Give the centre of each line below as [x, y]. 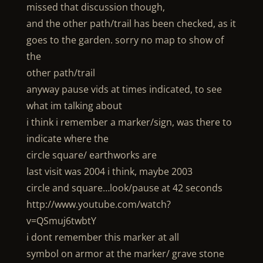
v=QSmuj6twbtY [61, 221]
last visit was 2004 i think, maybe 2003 [109, 171]
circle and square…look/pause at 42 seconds [124, 188]
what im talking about [74, 106]
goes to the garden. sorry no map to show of [125, 40]
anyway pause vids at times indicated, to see [124, 89]
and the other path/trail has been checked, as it [131, 23]
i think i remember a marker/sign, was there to [129, 122]
